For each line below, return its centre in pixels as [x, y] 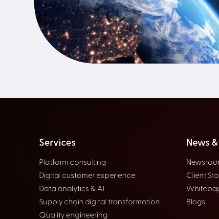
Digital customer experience [87, 176]
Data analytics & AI [72, 189]
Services [57, 143]
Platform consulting [73, 163]
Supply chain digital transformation [99, 202]
